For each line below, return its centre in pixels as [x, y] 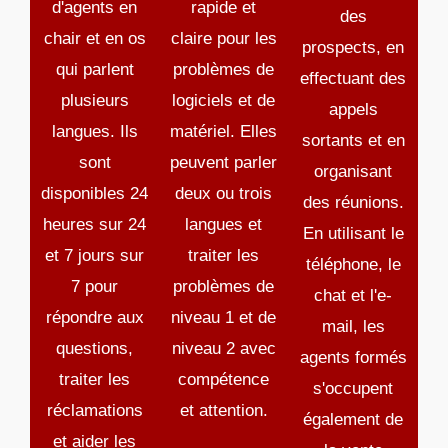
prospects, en [353, 48]
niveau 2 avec [223, 349]
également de [353, 420]
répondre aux [94, 318]
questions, [95, 349]
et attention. [223, 411]
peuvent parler [224, 163]
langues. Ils [94, 132]
